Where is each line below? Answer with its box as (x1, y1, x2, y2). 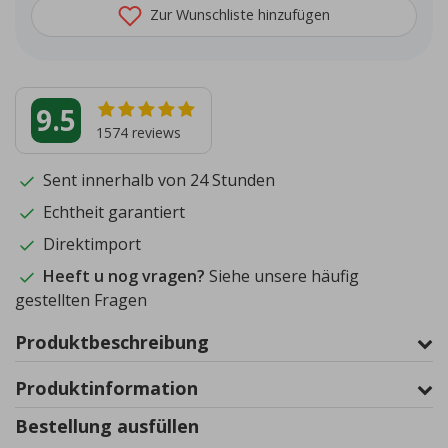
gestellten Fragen (15, 289, 147, 312)
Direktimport (39, 233, 141, 256)
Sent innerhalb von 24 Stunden (39, 169, 275, 192)
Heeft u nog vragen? (43, 265, 209, 288)
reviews (128, 123, 181, 143)
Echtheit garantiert (39, 201, 185, 224)
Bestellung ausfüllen (15, 414, 199, 439)
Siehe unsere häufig (209, 265, 359, 288)
